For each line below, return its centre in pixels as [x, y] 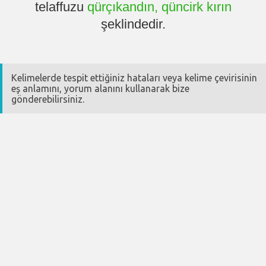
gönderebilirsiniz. [48, 99]
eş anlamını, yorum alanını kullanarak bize [100, 89]
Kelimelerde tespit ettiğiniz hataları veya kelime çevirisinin [134, 78]
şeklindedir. [133, 24]
